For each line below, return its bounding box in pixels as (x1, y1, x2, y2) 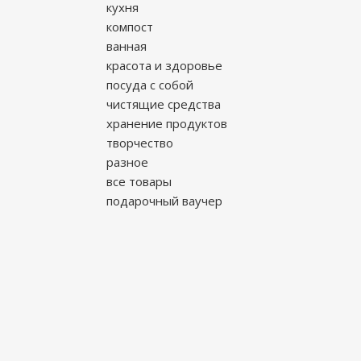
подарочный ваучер (106, 193, 222, 209)
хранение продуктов (106, 115, 227, 131)
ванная (106, 38, 147, 54)
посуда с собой (106, 77, 193, 93)
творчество (106, 135, 173, 151)
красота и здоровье (106, 57, 222, 73)
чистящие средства (106, 96, 221, 112)
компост (106, 19, 153, 35)
